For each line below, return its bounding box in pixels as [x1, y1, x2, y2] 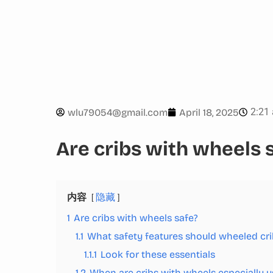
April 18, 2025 [179, 106, 239, 118]
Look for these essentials [101, 249, 215, 260]
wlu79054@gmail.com [68, 106, 168, 118]
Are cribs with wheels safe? [74, 212, 198, 224]
